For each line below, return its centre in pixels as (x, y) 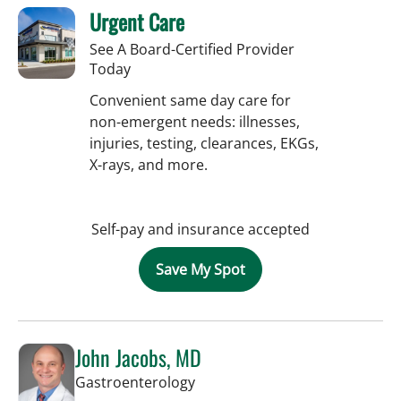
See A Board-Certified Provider (192, 49)
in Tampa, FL (236, 381)
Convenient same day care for (190, 100)
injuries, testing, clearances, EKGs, (204, 143)
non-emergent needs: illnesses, (195, 121)
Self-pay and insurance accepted (200, 229)
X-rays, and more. (149, 164)
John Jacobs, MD (138, 357)
